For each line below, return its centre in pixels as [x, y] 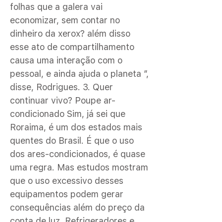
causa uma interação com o [66, 60]
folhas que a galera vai [56, 7]
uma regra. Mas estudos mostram [79, 167]
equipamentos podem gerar [67, 194]
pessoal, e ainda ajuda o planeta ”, [79, 74]
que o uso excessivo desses [67, 181]
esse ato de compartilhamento [72, 47]
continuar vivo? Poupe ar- [63, 100]
